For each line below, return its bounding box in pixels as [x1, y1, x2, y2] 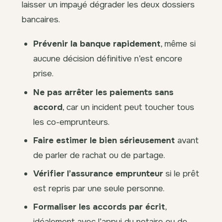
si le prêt [163, 168, 200, 179]
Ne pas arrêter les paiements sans [33, 86, 174, 98]
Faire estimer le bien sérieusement [33, 134, 175, 146]
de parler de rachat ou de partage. [33, 149, 166, 161]
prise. [33, 68, 54, 79]
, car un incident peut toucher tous [62, 101, 195, 112]
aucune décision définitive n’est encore [33, 53, 183, 64]
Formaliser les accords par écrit [33, 201, 166, 213]
